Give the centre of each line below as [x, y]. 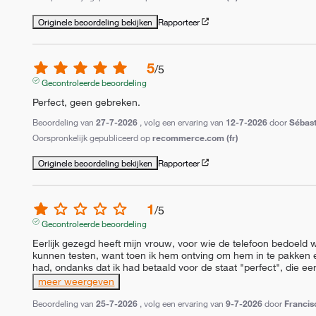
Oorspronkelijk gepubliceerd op [93, 137]
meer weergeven [77, 281]
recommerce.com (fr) [196, 137]
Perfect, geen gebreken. [87, 102]
